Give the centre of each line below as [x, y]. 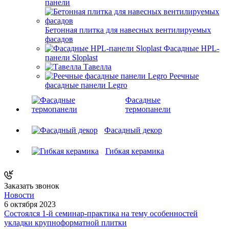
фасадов [59, 39]
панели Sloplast [71, 57]
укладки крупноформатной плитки [65, 222]
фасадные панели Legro [86, 85]
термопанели [148, 109]
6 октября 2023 [30, 204]
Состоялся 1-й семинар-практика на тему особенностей [101, 213]
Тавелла [97, 66]
